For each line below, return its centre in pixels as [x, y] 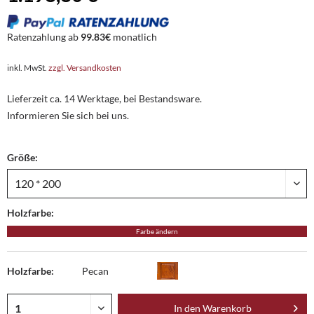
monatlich [134, 36]
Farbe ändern [157, 231]
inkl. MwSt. [28, 67]
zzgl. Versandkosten [85, 67]
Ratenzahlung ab [44, 36]
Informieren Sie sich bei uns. [68, 115]
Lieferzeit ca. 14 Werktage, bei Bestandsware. [104, 98]
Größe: [22, 157]
